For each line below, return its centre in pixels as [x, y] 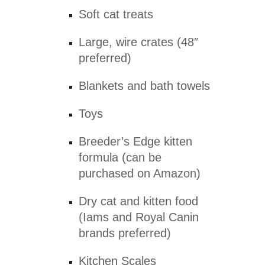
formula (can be [120, 158]
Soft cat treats [116, 14]
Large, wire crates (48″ [139, 42]
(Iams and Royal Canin [139, 217]
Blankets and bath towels [145, 86]
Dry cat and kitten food [139, 201]
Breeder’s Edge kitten [136, 142]
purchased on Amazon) [140, 174]
